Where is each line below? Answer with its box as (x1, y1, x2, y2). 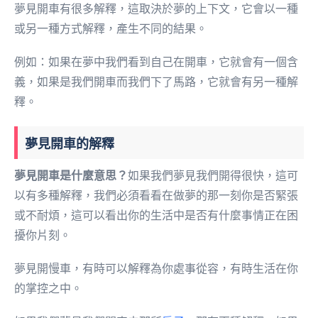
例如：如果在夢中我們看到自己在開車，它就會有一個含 (14, 56, 298, 69)
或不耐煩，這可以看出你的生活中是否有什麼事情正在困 (14, 209, 298, 221)
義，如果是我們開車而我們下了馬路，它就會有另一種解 (14, 76, 298, 89)
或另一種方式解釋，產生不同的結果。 (14, 23, 207, 35)
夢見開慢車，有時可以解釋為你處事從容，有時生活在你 (14, 262, 298, 275)
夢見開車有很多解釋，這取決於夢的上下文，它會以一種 (14, 3, 298, 16)
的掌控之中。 (14, 282, 82, 295)
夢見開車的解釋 (25, 136, 114, 151)
